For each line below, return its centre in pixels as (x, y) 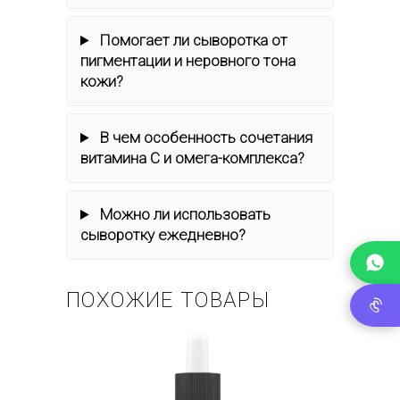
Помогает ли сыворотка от (192, 40)
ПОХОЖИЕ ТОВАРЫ (168, 300)
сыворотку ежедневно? (163, 235)
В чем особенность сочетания (205, 137)
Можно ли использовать (184, 214)
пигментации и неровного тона (188, 61)
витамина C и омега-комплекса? (192, 158)
